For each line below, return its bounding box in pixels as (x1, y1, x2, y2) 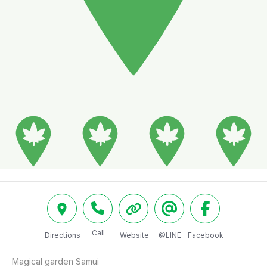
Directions (45, 231, 80, 240)
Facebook (188, 231, 223, 240)
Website (119, 231, 149, 240)
